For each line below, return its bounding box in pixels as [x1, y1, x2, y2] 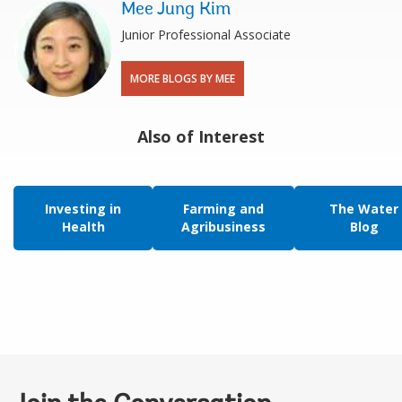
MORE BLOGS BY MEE [130, 70, 235, 86]
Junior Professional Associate [121, 25, 291, 43]
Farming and [183, 199, 264, 217]
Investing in [45, 199, 121, 217]
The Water [329, 199, 398, 217]
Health [61, 217, 105, 235]
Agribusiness [181, 217, 266, 235]
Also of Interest [137, 125, 265, 147]
